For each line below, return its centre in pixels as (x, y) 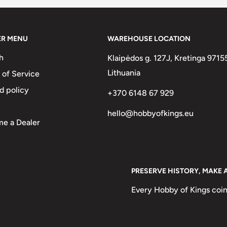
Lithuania (124, 72)
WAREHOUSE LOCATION (149, 39)
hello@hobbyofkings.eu (151, 113)
